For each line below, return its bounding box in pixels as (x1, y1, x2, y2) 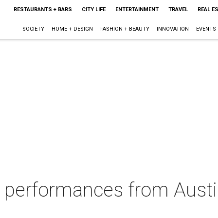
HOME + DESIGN (51, 26, 93, 32)
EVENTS (196, 26, 216, 32)
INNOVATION (156, 26, 189, 32)
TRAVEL (168, 6, 188, 13)
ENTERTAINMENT (115, 6, 159, 13)
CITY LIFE (81, 6, 106, 13)
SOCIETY (22, 26, 44, 32)
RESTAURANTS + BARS (13, 6, 72, 13)
